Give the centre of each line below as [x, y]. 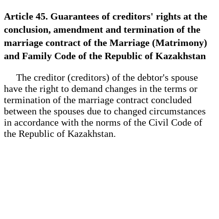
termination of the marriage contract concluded [98, 99]
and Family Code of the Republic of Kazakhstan [105, 55]
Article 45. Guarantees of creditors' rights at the [106, 16]
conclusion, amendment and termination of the [102, 29]
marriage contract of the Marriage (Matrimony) [106, 42]
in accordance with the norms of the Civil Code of [103, 122]
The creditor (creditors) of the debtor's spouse [101, 77]
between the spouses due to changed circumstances [105, 111]
